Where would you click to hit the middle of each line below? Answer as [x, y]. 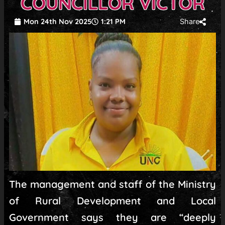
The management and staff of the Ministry [113, 184]
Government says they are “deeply [113, 217]
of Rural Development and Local [113, 201]
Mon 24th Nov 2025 [57, 22]
